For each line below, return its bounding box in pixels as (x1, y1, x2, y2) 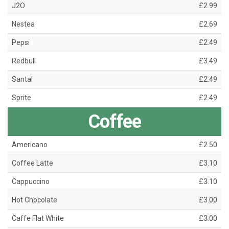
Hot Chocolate (12, 196, 57, 204)
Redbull (12, 57, 36, 65)
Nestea (12, 20, 35, 29)
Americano (12, 141, 48, 149)
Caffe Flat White (12, 214, 64, 223)
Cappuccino (12, 177, 50, 186)
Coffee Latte (12, 159, 53, 168)
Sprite (12, 94, 31, 102)
